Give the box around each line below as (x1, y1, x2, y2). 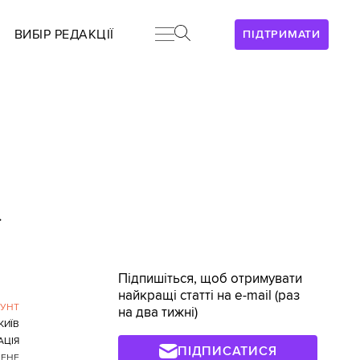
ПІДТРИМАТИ (243, 27, 321, 41)
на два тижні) (118, 305, 198, 321)
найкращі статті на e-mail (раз (118, 288, 301, 304)
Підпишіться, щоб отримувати (118, 271, 303, 287)
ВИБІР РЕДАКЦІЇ (14, 27, 114, 43)
